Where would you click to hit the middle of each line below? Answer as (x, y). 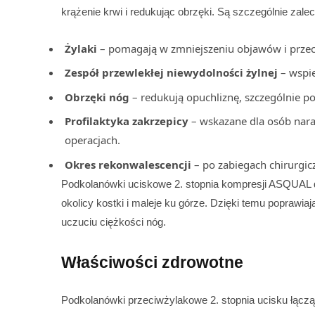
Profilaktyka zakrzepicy (127, 121)
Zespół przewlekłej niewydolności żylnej (171, 73)
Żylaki (81, 48)
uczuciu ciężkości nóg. (114, 221)
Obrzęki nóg (97, 97)
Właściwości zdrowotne (152, 263)
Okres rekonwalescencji (128, 164)
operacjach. (92, 140)
